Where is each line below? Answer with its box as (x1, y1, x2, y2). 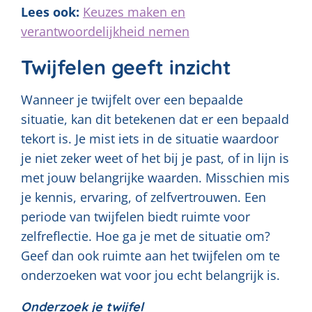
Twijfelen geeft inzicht (21, 54, 231, 80)
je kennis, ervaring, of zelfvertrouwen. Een (21, 188, 266, 205)
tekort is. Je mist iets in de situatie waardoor (21, 130, 279, 147)
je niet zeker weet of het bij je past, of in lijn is (21, 149, 289, 166)
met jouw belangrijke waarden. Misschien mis (21, 169, 290, 186)
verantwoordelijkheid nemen (21, 23, 189, 40)
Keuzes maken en (83, 3, 185, 21)
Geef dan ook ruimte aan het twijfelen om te (21, 247, 280, 264)
